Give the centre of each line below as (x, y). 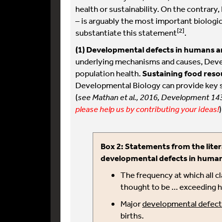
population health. (108, 73)
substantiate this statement (126, 32)
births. (132, 215)
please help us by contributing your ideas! (147, 109)
